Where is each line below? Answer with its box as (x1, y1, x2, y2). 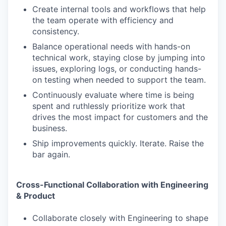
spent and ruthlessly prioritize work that (32, 101, 185, 111)
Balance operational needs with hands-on (32, 41, 190, 51)
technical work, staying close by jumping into (32, 52, 205, 63)
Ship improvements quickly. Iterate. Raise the (32, 138, 204, 148)
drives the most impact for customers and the (32, 112, 208, 122)
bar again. (32, 149, 70, 159)
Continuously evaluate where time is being (32, 90, 194, 100)
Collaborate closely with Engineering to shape (32, 213, 208, 223)
